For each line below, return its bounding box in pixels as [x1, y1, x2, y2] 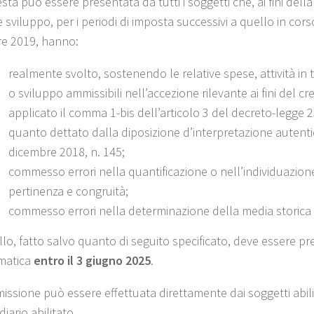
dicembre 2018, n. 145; [8, 143, 125, 160]
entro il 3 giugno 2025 [31, 252, 151, 268]
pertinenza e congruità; [8, 182, 128, 199]
